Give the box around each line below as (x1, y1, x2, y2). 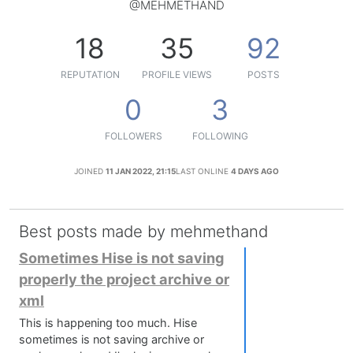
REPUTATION (60, 69, 120, 81)
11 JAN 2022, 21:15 (106, 166, 176, 176)
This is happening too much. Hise (19, 316, 197, 331)
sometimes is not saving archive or (19, 333, 204, 347)
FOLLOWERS (104, 130, 162, 143)
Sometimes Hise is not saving (19, 249, 224, 267)
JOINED (74, 166, 103, 176)
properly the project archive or (19, 270, 229, 288)
